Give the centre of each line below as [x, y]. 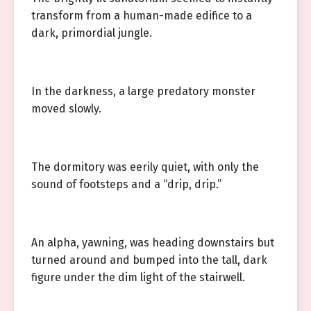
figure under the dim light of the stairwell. [138, 277]
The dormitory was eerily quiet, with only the [145, 167]
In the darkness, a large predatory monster [143, 91]
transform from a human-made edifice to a [142, 16]
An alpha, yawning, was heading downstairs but [153, 243]
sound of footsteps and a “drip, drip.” [126, 184]
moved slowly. [66, 109]
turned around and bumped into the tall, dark [149, 260]
